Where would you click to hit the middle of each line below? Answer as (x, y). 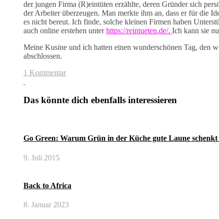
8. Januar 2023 (46, 205)
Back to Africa (47, 185)
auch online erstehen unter (65, 30)
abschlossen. (43, 56)
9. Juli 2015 (42, 157)
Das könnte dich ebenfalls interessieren (100, 100)
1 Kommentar (45, 72)
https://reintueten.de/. (139, 30)
